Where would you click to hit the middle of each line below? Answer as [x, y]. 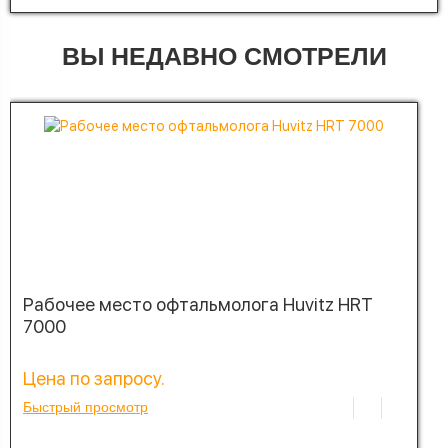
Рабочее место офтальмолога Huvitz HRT [198, 304]
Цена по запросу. [94, 378]
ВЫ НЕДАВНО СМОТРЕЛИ [224, 55]
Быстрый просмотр [85, 406]
